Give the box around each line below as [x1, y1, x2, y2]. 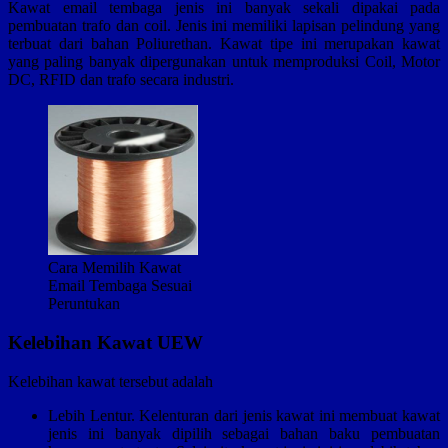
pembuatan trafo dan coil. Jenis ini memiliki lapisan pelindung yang [8, 17, 440, 35]
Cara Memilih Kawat [48, 259, 181, 277]
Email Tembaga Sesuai [48, 277, 192, 295]
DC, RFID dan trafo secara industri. [8, 71, 234, 89]
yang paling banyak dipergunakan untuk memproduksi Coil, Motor [8, 53, 440, 71]
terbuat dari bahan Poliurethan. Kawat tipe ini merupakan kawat [8, 35, 440, 53]
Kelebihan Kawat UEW [8, 331, 203, 353]
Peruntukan [48, 295, 120, 313]
